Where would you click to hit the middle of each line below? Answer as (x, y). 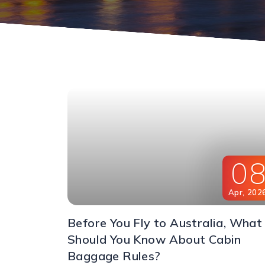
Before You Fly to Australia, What (165, 223)
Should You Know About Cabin (154, 240)
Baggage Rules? (114, 256)
